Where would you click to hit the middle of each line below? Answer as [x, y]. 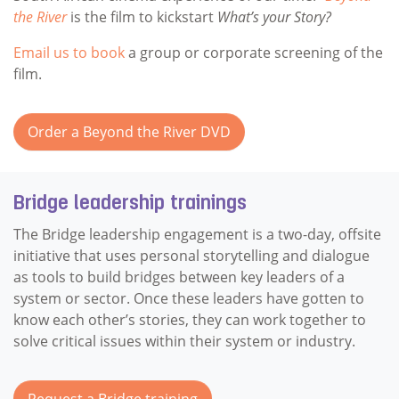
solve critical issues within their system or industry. [184, 341]
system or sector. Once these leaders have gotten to [189, 298]
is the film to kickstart [142, 17]
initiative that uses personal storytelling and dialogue [191, 255]
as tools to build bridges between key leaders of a [179, 277]
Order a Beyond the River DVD [129, 132]
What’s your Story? [274, 17]
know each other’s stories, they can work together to [190, 319]
